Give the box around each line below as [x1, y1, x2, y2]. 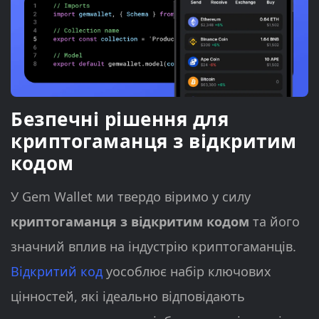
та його [249, 212, 300, 230]
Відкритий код [11, 262, 103, 280]
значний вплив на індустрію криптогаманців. [11, 237, 296, 255]
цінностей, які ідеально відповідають [11, 287, 245, 305]
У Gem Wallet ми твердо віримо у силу [11, 187, 251, 205]
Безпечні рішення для [11, 105, 229, 132]
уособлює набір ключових [103, 262, 271, 280]
